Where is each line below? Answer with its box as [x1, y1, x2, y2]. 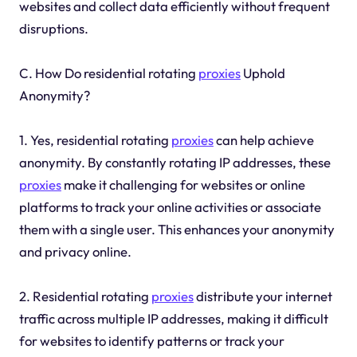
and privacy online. [18, 243, 131, 261]
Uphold [240, 65, 285, 82]
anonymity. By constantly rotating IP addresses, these [18, 154, 331, 171]
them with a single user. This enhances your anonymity [18, 221, 335, 238]
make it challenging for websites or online [61, 176, 305, 194]
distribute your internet [193, 288, 332, 305]
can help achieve [213, 131, 314, 149]
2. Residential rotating [18, 288, 151, 305]
